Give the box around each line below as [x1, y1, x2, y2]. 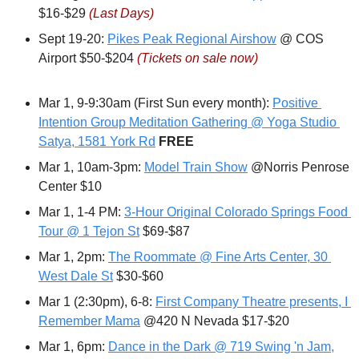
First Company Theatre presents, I [155, 295, 348, 309]
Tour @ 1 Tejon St [38, 224, 139, 239]
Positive [272, 96, 318, 111]
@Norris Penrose [248, 160, 349, 175]
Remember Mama [38, 314, 140, 329]
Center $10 [38, 179, 102, 194]
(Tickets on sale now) [137, 51, 258, 66]
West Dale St [38, 269, 113, 284]
